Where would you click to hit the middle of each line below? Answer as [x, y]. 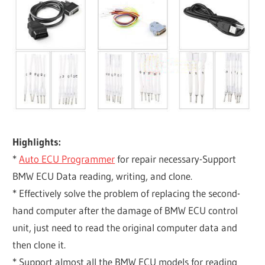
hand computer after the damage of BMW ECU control [125, 211]
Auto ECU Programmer [67, 159]
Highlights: [37, 142]
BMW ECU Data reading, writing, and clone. [103, 176]
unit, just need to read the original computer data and [125, 228]
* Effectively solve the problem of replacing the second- [127, 193]
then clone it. [39, 245]
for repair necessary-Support [176, 159]
